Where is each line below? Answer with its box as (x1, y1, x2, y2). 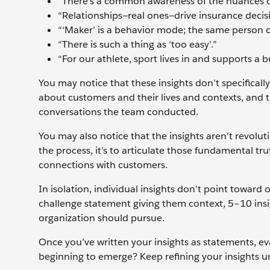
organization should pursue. (39, 211, 165, 224)
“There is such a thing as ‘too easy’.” (58, 37, 217, 51)
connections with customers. (39, 158, 168, 171)
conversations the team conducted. (39, 105, 201, 118)
